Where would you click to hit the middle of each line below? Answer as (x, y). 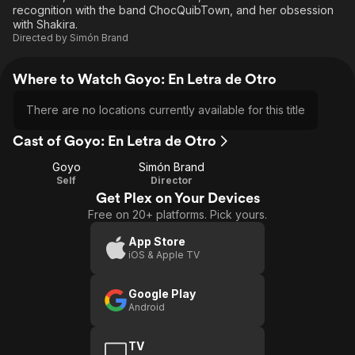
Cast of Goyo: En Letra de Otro (115, 141)
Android (147, 307)
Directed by (41, 38)
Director (172, 180)
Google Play (162, 294)
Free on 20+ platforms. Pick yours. (177, 214)
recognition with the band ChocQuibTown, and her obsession (173, 10)
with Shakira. (45, 24)
